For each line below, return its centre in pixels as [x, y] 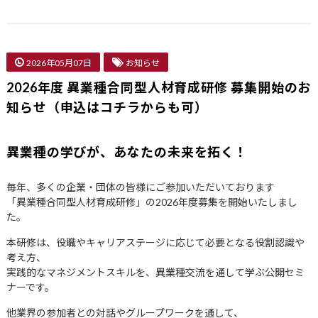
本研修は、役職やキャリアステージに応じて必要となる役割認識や [155, 242]
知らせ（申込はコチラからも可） [107, 107]
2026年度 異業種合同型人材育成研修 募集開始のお [159, 87]
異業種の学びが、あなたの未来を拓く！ [127, 152]
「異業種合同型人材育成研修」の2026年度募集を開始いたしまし [152, 202]
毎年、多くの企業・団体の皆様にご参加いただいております [140, 187]
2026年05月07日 [59, 63]
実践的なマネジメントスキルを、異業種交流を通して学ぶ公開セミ [155, 272]
